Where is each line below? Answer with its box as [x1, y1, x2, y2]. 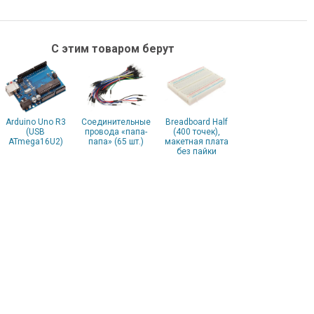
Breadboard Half [165, 117, 228, 128]
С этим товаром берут [50, 42, 175, 56]
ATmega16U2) [8, 137, 63, 147]
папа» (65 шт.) [88, 137, 144, 147]
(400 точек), [173, 127, 221, 137]
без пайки [177, 146, 217, 157]
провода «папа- [85, 127, 148, 137]
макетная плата [165, 137, 229, 147]
